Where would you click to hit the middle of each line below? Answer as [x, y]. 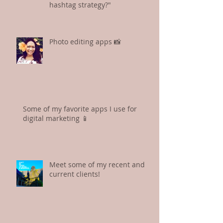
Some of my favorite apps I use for [80, 109]
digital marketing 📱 [56, 118]
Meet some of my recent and [97, 164]
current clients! [75, 174]
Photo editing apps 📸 [85, 41]
